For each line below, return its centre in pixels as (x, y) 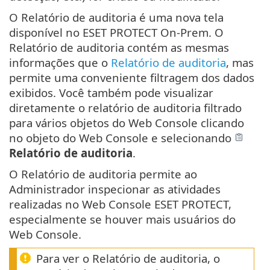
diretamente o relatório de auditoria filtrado (125, 107)
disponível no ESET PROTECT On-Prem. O (116, 32)
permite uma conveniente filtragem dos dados (132, 77)
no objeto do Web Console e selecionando (122, 137)
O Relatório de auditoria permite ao (103, 174)
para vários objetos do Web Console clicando (127, 122)
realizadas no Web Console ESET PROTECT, (120, 204)
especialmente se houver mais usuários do (122, 219)
